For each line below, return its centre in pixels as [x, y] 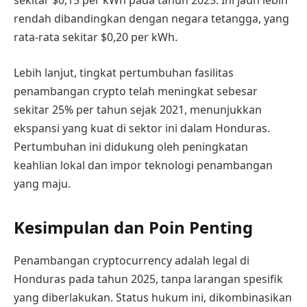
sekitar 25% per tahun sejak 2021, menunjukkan [138, 109]
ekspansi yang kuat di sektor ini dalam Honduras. [142, 128]
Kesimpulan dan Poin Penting [133, 228]
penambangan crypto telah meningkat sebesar [136, 91]
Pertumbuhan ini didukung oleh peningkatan [131, 146]
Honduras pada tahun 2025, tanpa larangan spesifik [148, 279]
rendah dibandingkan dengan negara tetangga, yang [151, 19]
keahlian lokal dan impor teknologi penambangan [143, 165]
